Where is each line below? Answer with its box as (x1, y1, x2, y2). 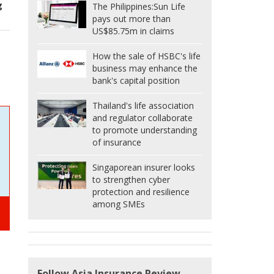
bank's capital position (92, 75, 180, 87)
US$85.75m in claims (92, 25, 174, 37)
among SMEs (92, 198, 145, 210)
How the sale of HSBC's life (92, 50, 201, 62)
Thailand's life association (92, 100, 194, 112)
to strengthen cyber (92, 174, 170, 186)
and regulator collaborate (92, 112, 193, 124)
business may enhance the (92, 62, 198, 75)
